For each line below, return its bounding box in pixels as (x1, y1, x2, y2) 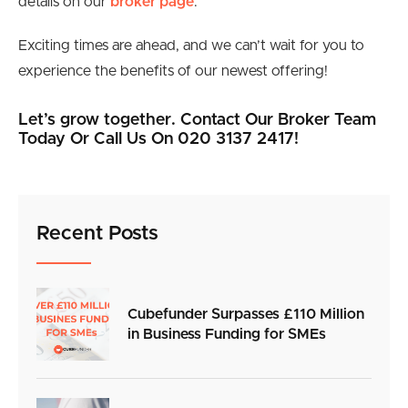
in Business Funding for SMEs (127, 327, 326, 342)
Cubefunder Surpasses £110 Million (127, 307, 364, 322)
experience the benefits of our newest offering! (18, 64, 328, 79)
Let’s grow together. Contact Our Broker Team (18, 112, 376, 129)
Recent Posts (36, 224, 158, 245)
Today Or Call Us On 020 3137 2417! (18, 131, 299, 148)
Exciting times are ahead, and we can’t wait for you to (18, 38, 364, 54)
